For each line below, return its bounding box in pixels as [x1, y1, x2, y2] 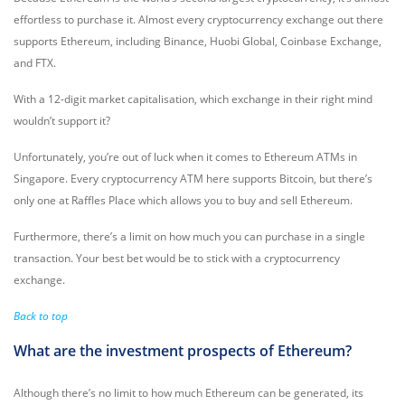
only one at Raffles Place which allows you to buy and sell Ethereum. [14, 193, 353, 208]
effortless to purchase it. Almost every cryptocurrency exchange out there [14, 12, 383, 27]
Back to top [14, 308, 68, 324]
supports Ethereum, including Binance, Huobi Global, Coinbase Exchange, [14, 33, 381, 49]
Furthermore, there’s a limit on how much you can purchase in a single [14, 229, 365, 244]
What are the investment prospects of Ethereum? [14, 341, 352, 361]
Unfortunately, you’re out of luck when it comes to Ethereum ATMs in [14, 149, 357, 165]
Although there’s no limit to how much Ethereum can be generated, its [14, 385, 363, 400]
